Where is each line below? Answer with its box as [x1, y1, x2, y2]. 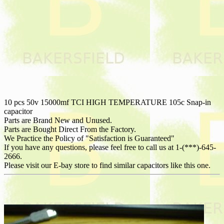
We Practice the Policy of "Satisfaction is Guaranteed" [4, 133, 174, 142]
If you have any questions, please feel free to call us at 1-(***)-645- [4, 142, 216, 151]
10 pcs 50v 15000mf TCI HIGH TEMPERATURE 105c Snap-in [4, 97, 211, 106]
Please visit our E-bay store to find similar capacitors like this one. [4, 160, 210, 169]
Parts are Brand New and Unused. [4, 115, 112, 124]
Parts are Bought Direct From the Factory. [4, 124, 136, 133]
